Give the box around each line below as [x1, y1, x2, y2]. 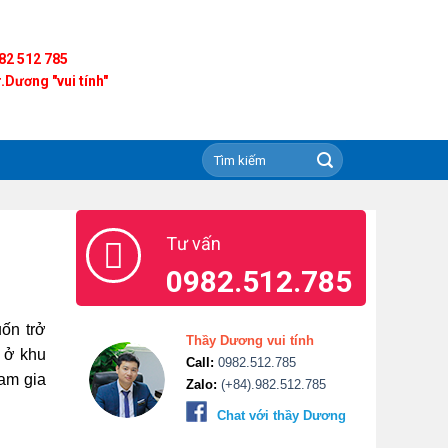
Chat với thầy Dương [217, 408, 346, 423]
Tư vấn [166, 233, 221, 254]
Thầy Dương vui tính [186, 333, 314, 348]
